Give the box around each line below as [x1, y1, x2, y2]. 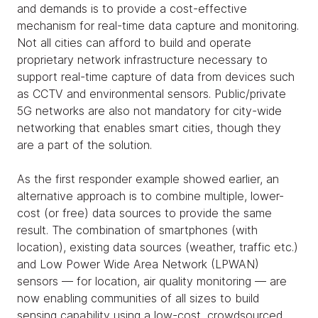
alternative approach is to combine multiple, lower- [17, 188, 284, 203]
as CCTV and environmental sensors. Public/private [17, 86, 286, 101]
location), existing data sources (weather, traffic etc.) [17, 239, 298, 254]
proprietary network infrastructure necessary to [17, 52, 268, 67]
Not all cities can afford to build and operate [17, 35, 251, 50]
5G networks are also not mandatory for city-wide [17, 103, 282, 118]
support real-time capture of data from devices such [17, 69, 295, 84]
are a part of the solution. [17, 137, 155, 152]
